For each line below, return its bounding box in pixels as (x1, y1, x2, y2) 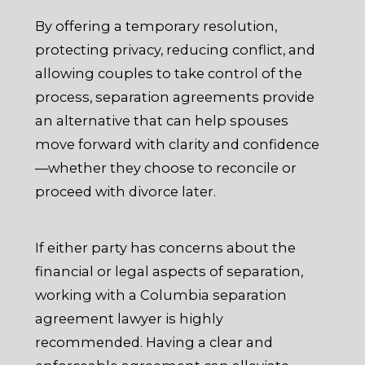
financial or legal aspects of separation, (35, 262, 304, 279)
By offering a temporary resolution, (35, 18, 278, 35)
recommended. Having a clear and (35, 333, 274, 350)
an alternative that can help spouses (35, 112, 289, 130)
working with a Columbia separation (35, 286, 288, 303)
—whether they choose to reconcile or (35, 160, 297, 177)
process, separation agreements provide (35, 89, 315, 106)
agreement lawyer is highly (35, 310, 224, 327)
